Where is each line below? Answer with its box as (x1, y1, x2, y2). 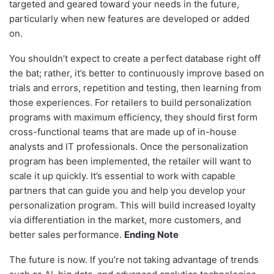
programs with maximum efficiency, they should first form (9, 111, 257, 124)
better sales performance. (9, 229, 124, 241)
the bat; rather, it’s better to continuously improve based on (9, 67, 264, 80)
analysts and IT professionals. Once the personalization (9, 141, 248, 153)
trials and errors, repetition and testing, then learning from (9, 82, 261, 94)
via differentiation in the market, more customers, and (9, 214, 241, 226)
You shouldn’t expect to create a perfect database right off (9, 53, 261, 65)
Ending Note (124, 229, 179, 241)
